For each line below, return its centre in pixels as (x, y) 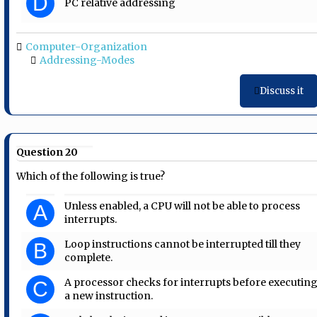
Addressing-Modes (87, 60)
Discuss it (281, 91)
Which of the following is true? (91, 176)
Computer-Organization (87, 47)
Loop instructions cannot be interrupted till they (183, 244)
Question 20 (47, 152)
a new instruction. (109, 295)
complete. (89, 257)
